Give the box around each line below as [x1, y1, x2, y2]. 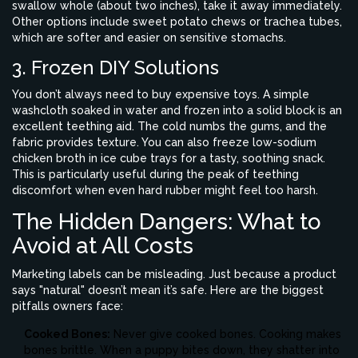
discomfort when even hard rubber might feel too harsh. [12, 183, 318, 197]
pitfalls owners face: [12, 299, 123, 312]
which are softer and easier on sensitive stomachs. [12, 30, 286, 44]
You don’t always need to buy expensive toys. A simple [12, 87, 309, 101]
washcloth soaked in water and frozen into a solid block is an [12, 103, 342, 117]
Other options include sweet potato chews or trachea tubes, [12, 14, 342, 28]
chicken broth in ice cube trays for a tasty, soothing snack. [12, 151, 325, 165]
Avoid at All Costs [12, 232, 193, 259]
